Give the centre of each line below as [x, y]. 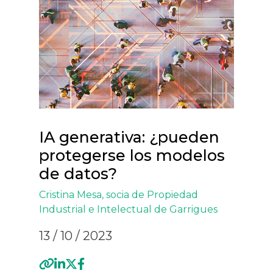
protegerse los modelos [132, 155]
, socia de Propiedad [150, 195]
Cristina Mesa [70, 195]
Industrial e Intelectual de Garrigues [128, 209]
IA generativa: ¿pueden [129, 137]
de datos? [78, 174]
